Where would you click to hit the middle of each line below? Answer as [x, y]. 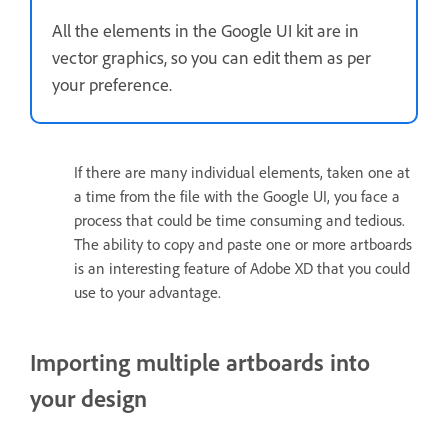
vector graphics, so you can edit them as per [211, 57]
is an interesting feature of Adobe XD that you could [242, 268]
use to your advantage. [147, 292]
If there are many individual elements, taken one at [242, 172]
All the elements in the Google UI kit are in [205, 30]
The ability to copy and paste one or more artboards [243, 244]
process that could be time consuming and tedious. [239, 220]
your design [88, 398]
